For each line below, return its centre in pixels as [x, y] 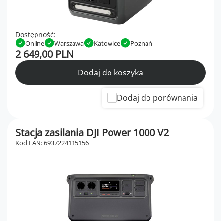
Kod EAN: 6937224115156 [52, 143]
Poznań [141, 43]
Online [35, 43]
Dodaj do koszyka [110, 73]
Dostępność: [36, 34]
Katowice [107, 43]
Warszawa [69, 43]
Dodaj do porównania [157, 98]
